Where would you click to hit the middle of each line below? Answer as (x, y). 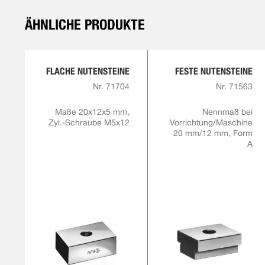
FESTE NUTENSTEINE (214, 71)
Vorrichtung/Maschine (211, 122)
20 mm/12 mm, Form (213, 133)
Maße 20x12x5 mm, (92, 112)
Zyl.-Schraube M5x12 (89, 122)
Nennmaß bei (227, 112)
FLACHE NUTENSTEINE (88, 71)
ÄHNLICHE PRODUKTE (85, 25)
